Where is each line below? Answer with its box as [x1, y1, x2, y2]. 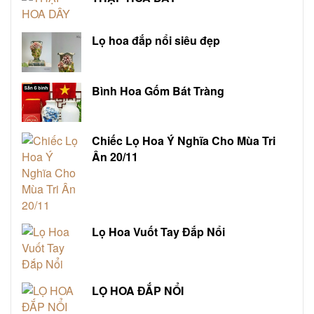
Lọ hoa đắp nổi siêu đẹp [92, 32, 221, 48]
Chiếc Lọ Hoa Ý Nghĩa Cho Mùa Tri [92, 132, 276, 149]
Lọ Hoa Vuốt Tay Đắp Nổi [92, 224, 226, 240]
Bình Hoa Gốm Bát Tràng [92, 82, 225, 99]
